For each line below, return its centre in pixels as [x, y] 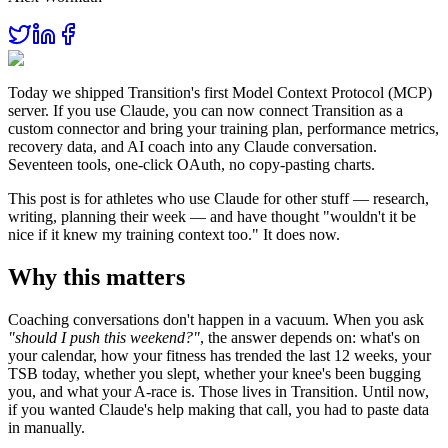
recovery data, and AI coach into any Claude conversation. [192, 147]
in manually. [46, 427]
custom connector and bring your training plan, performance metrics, [223, 129]
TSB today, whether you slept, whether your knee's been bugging [214, 373]
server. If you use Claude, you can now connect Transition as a [205, 111]
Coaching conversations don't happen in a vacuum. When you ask [216, 319]
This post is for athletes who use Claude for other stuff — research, [218, 199]
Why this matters [96, 277]
